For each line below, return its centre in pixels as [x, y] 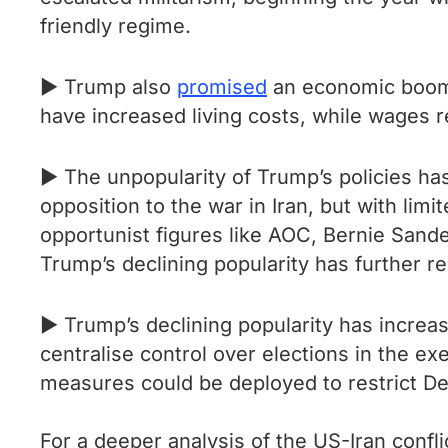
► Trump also [108, 87]
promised [222, 87]
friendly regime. [118, 26]
